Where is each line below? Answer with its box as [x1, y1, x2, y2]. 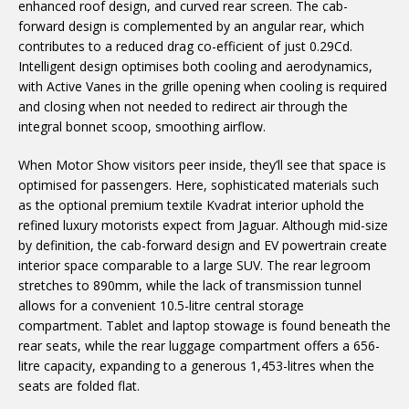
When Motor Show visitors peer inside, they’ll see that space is [18, 156, 386, 173]
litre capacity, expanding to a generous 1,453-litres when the [18, 357, 374, 374]
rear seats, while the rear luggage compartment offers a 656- [18, 337, 380, 354]
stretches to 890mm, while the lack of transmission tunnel [18, 277, 362, 294]
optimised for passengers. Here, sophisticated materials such [18, 176, 379, 194]
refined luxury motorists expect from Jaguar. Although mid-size [18, 216, 388, 234]
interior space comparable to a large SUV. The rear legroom [18, 257, 371, 274]
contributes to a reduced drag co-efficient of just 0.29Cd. [18, 37, 352, 55]
